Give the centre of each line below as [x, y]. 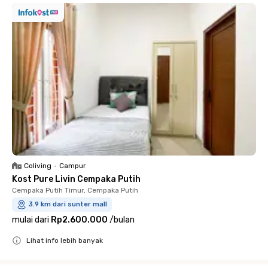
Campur [73, 165]
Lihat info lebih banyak [65, 240]
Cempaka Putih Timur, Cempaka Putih [75, 190]
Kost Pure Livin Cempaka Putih [76, 179]
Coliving [38, 165]
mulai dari [31, 220]
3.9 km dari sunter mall [68, 204]
